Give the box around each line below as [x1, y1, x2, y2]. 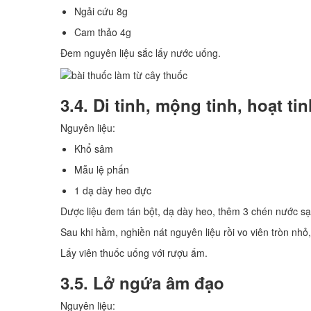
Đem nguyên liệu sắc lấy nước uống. [60, 45, 221, 60]
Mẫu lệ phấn [74, 162, 129, 176]
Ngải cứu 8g [74, 3, 128, 18]
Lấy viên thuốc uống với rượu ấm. [60, 245, 208, 260]
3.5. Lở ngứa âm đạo [60, 270, 224, 294]
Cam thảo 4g [74, 24, 131, 39]
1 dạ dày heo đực [74, 183, 151, 197]
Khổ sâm [74, 141, 113, 155]
